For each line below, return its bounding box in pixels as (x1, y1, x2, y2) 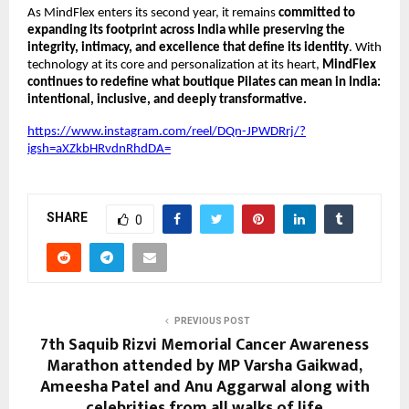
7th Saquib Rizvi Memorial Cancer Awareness (40, 330, 369, 359)
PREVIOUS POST (173, 315, 250, 326)
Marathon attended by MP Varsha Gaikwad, (47, 351, 362, 380)
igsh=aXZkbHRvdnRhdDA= (27, 142, 171, 156)
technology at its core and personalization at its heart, (27, 58, 322, 72)
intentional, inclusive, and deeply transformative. (27, 92, 307, 107)
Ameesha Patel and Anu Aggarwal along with (39, 372, 370, 401)
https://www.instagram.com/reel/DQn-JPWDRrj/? (27, 124, 306, 139)
